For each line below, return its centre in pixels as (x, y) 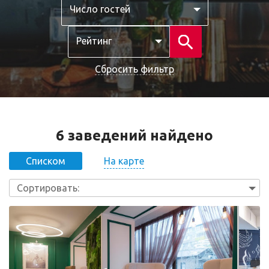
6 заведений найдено (134, 135)
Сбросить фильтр (134, 69)
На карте (124, 161)
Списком (46, 161)
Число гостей (100, 9)
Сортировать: (48, 188)
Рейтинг (94, 41)
